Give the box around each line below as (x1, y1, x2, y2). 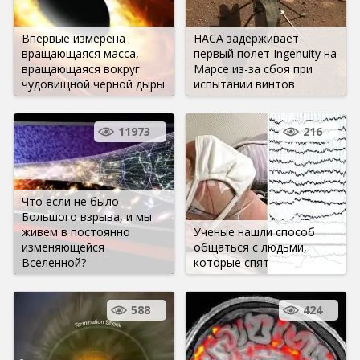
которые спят (194, 254, 269, 270)
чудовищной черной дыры (22, 76, 165, 92)
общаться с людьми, (194, 239, 307, 255)
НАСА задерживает (194, 30, 299, 46)
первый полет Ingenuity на (194, 45, 337, 61)
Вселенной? (22, 254, 86, 270)
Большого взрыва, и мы (22, 208, 152, 224)
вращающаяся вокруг (22, 60, 140, 76)
